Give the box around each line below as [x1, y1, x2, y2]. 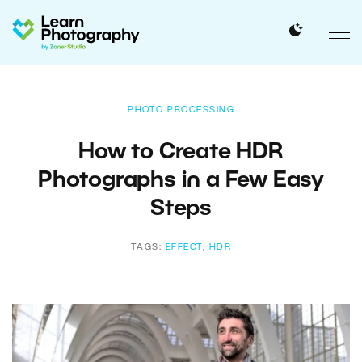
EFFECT [165, 243, 203, 251]
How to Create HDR [78, 143, 284, 162]
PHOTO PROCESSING [128, 106, 234, 114]
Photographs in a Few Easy [38, 171, 324, 191]
